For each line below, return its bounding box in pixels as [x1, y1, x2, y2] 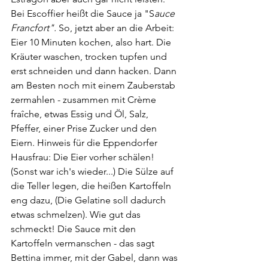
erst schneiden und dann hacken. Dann [11, 65, 179, 77]
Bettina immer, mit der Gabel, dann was [11, 252, 180, 263]
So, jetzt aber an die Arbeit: [59, 22, 176, 33]
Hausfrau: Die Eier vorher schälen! [11, 151, 157, 163]
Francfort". [11, 22, 59, 33]
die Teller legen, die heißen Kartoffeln [11, 180, 173, 191]
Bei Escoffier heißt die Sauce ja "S [11, 8, 154, 19]
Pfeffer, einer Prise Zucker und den [11, 123, 159, 134]
